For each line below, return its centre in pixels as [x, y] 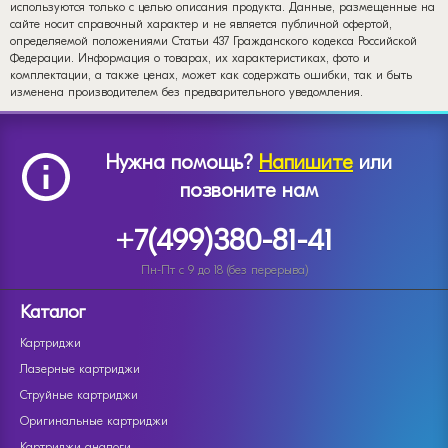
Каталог [52, 312]
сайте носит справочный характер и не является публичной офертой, [201, 23]
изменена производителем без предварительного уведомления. [186, 91]
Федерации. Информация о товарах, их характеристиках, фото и [190, 57]
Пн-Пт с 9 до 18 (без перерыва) [224, 270]
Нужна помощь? [182, 162]
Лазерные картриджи [80, 369]
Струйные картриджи [79, 395]
